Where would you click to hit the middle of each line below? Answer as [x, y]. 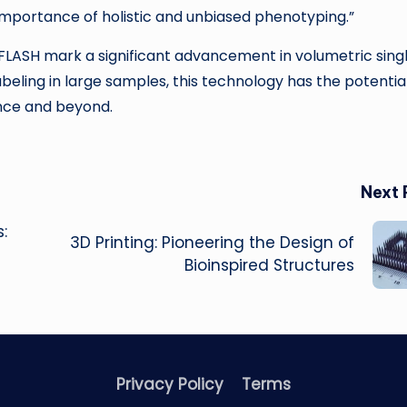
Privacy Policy [170, 384]
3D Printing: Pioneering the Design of [212, 243]
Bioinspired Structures [269, 266]
